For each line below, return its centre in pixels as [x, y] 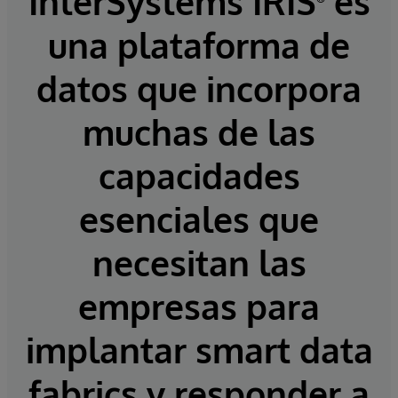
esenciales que [199, 219]
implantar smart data [199, 350]
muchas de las [199, 132]
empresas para [199, 306]
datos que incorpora [199, 89]
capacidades [199, 176]
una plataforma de [199, 45]
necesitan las [199, 263]
